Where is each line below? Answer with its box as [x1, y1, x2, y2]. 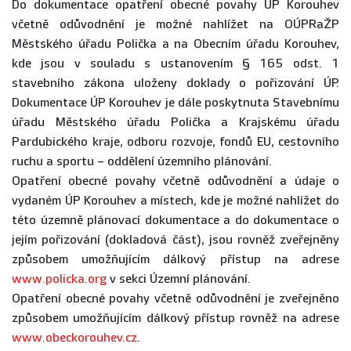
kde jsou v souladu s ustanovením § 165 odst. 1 [12, 56, 339, 71]
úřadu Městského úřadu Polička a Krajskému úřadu [12, 115, 339, 130]
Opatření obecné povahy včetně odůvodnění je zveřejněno [12, 291, 339, 306]
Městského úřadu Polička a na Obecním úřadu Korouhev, [12, 37, 339, 52]
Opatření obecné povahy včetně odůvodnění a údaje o [12, 174, 339, 189]
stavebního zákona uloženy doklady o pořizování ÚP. [12, 76, 339, 91]
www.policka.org [12, 272, 107, 287]
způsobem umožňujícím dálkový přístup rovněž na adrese [12, 311, 339, 326]
